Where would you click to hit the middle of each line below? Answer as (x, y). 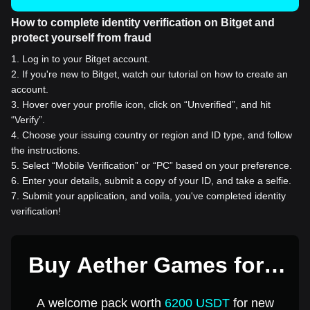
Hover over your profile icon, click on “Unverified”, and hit (146, 104)
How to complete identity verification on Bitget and (143, 22)
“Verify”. (28, 119)
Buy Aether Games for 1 (155, 265)
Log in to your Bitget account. (86, 58)
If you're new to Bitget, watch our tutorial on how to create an (155, 74)
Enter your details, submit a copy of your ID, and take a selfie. (157, 180)
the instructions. (46, 150)
